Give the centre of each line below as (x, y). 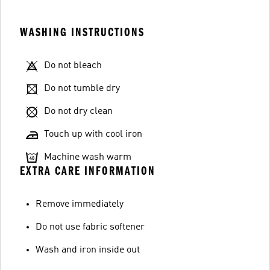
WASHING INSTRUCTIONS (82, 32)
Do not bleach (73, 65)
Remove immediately (80, 204)
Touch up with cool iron (93, 134)
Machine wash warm (88, 157)
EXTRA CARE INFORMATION (88, 171)
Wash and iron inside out (88, 250)
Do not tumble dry (82, 88)
